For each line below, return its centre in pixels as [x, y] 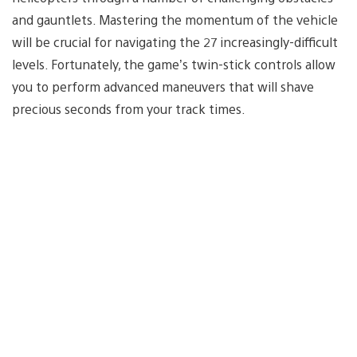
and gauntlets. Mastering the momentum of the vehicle [175, 19]
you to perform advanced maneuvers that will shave [163, 86]
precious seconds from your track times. [129, 108]
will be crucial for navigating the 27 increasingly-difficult [175, 41]
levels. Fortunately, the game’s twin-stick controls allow [174, 64]
